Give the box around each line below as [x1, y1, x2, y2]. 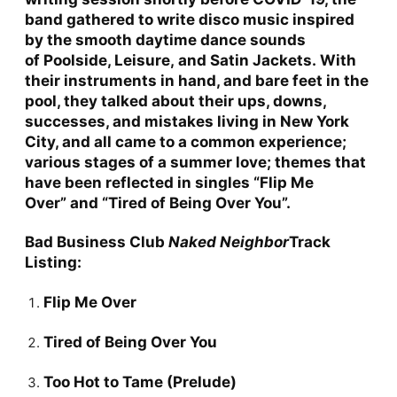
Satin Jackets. [209, 51, 316, 69]
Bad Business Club [24, 232, 168, 251]
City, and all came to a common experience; [24, 132, 346, 151]
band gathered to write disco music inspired [24, 10, 354, 28]
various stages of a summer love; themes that [24, 152, 366, 171]
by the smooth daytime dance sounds [24, 30, 306, 49]
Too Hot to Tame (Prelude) [43, 372, 237, 391]
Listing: [24, 253, 82, 271]
